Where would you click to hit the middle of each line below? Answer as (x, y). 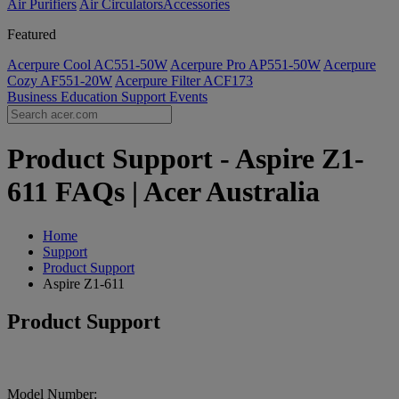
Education (91, 97)
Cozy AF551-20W (60, 81)
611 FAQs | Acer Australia (163, 192)
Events (188, 97)
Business (34, 97)
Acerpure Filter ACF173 (184, 81)
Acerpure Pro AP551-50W (245, 65)
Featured (32, 34)
